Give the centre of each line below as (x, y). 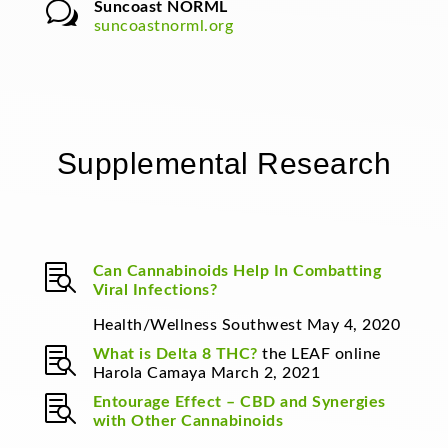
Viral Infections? (155, 290)
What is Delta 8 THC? (175, 354)
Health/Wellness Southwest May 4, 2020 (246, 325)
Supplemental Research (224, 164)
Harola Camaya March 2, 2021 (206, 373)
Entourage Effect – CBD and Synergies (239, 402)
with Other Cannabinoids (188, 421)
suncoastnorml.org (163, 26)
